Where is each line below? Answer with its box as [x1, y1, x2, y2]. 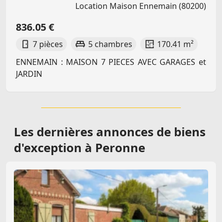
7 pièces [33, 38, 63, 50]
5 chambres [88, 38, 132, 50]
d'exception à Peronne [14, 139, 145, 156]
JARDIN [16, 68, 42, 79]
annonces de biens [96, 123, 206, 140]
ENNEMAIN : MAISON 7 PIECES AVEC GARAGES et [16, 56, 206, 67]
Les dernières [14, 123, 96, 140]
